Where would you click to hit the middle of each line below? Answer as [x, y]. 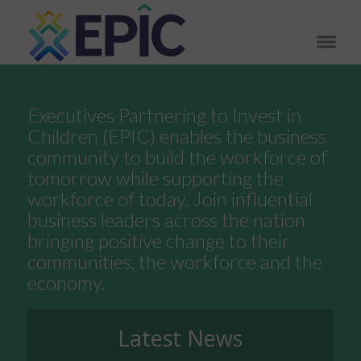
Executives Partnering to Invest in [164, 115]
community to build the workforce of [177, 157]
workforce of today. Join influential [170, 199]
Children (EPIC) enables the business [176, 136]
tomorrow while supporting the [155, 178]
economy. [66, 282]
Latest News [180, 338]
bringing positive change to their [158, 241]
